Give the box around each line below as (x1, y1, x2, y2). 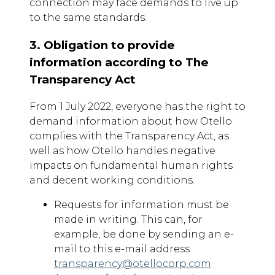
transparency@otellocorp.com (54, 258, 211, 270)
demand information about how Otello (29, 115, 232, 128)
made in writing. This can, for (54, 214, 203, 226)
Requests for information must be (54, 199, 229, 211)
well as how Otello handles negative (29, 145, 215, 157)
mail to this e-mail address (54, 243, 190, 255)
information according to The (29, 55, 209, 69)
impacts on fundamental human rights (29, 160, 233, 172)
